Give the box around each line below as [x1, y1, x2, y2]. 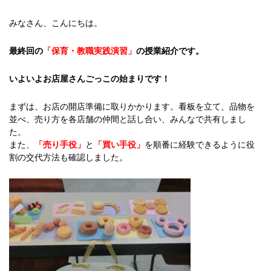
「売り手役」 [34, 139, 85, 149]
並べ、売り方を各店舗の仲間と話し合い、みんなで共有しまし [9, 114, 246, 124]
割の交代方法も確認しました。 [9, 152, 128, 162]
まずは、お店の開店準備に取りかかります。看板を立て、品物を [9, 101, 255, 111]
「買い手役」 [94, 139, 145, 149]
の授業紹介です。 [136, 45, 204, 56]
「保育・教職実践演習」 [43, 45, 136, 56]
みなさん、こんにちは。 [9, 18, 102, 28]
